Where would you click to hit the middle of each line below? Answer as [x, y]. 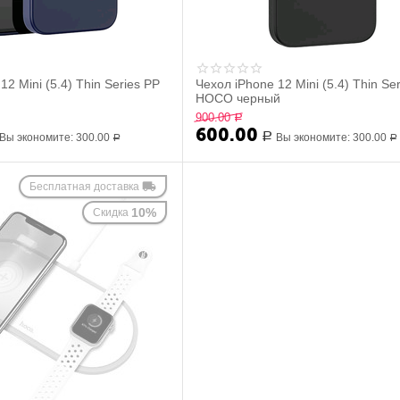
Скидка [110, 212]
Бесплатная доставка [84, 187]
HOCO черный [238, 98]
